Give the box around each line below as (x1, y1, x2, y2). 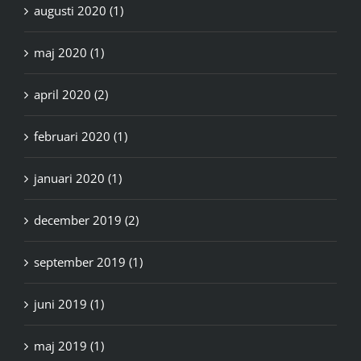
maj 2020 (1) (34, 44, 104, 60)
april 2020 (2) (34, 85, 108, 102)
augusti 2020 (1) (34, 2, 123, 19)
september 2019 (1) (34, 253, 143, 270)
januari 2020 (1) (34, 169, 122, 186)
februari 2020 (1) (34, 127, 127, 144)
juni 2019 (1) (34, 295, 104, 312)
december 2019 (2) (34, 211, 139, 228)
